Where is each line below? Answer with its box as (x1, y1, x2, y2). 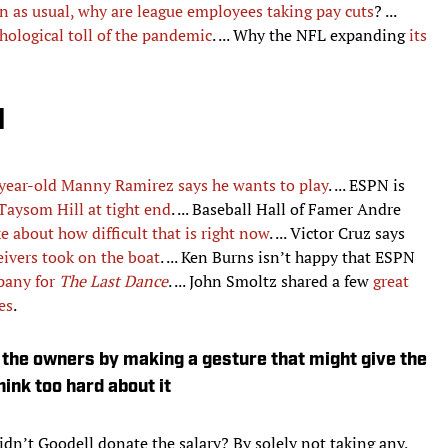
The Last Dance (59, 269, 168, 292)
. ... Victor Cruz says (269, 221, 405, 244)
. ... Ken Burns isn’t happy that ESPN (160, 245, 415, 268)
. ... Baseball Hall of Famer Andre (171, 197, 401, 220)
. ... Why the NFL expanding (212, 23, 409, 46)
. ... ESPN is (328, 173, 405, 196)
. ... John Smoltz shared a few (168, 269, 373, 292)
